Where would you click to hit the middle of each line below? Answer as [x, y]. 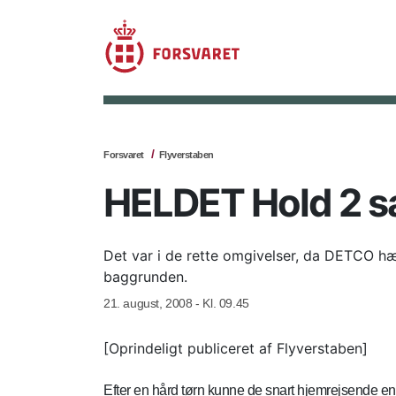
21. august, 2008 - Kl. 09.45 [176, 303]
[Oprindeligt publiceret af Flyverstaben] [236, 348]
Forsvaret [124, 155]
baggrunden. [145, 277]
